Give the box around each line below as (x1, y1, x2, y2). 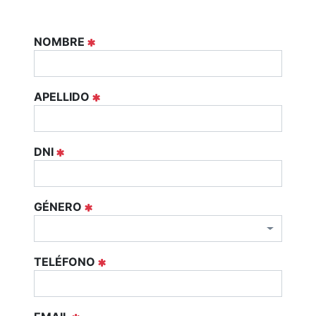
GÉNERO (34, 200, 82, 214)
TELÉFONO (34, 255, 95, 269)
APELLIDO (34, 90, 90, 104)
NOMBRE (34, 35, 85, 49)
